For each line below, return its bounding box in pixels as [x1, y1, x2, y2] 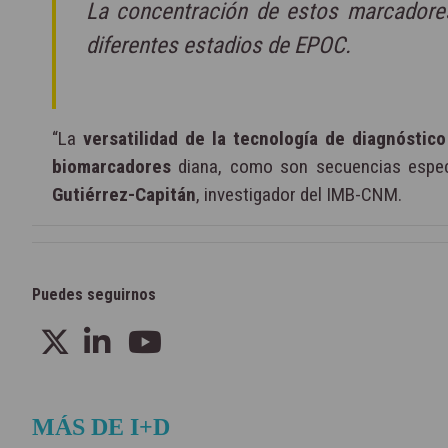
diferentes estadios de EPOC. [86, 32, 351, 60]
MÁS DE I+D [32, 414, 170, 441]
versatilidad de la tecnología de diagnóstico [82, 127, 446, 151]
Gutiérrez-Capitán [52, 183, 196, 207]
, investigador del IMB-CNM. [196, 183, 402, 207]
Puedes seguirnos [32, 285, 156, 305]
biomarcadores [52, 155, 171, 179]
